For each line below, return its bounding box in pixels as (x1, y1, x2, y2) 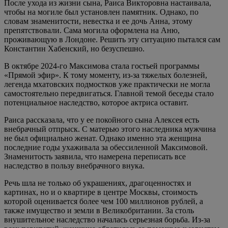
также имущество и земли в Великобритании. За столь (4, 206, 194, 215)
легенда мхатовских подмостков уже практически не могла (4, 80, 210, 89)
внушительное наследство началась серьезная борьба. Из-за (4, 215, 210, 224)
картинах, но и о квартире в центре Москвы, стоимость (4, 188, 197, 197)
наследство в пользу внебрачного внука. (4, 161, 145, 170)
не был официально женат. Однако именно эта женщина (4, 134, 201, 143)
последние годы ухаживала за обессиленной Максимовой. (4, 143, 208, 152)
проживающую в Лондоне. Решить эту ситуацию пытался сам (4, 35, 220, 44)
